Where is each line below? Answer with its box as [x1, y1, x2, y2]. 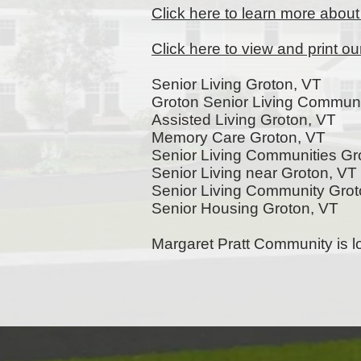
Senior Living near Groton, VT [151, 164, 357, 181]
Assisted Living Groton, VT [151, 111, 336, 128]
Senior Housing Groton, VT [151, 200, 338, 217]
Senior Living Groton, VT [151, 76, 322, 93]
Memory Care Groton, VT [151, 129, 326, 146]
